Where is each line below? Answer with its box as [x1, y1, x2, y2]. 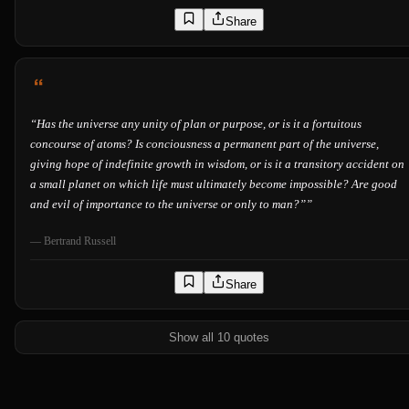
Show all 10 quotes [169, 330, 269, 345]
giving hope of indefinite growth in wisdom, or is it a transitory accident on [30, 157, 404, 172]
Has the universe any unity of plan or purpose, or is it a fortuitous [37, 117, 362, 131]
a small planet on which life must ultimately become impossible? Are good [30, 177, 397, 192]
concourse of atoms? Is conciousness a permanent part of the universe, [30, 137, 379, 152]
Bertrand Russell [44, 235, 116, 248]
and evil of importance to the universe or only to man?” [30, 197, 306, 212]
